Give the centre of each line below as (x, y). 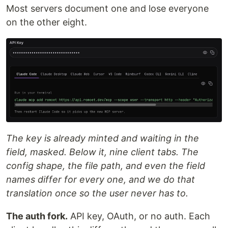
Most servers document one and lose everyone (107, 8)
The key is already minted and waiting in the (103, 138)
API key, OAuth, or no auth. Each (139, 216)
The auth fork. (37, 216)
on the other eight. (47, 22)
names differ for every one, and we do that (101, 180)
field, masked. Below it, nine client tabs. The (102, 152)
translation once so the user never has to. (97, 193)
